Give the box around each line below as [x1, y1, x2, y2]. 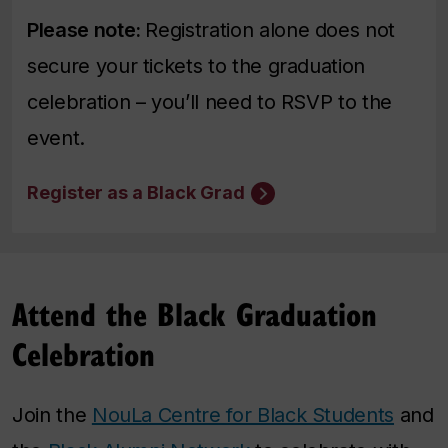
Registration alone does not [145, 17, 396, 42]
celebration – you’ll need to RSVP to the [27, 89, 392, 114]
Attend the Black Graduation [12, 291, 377, 336]
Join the [12, 403, 92, 428]
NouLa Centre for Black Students [91, 403, 395, 428]
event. [27, 125, 85, 150]
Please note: [27, 17, 146, 42]
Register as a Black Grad [27, 181, 245, 203]
